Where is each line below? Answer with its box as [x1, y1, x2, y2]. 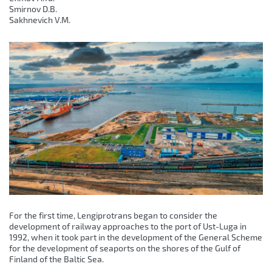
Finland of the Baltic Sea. [9, 254, 104, 265]
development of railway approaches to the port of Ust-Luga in [9, 221, 246, 232]
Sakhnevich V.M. [9, 15, 70, 25]
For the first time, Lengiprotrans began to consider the [9, 210, 217, 221]
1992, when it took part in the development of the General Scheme [9, 232, 262, 243]
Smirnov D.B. [9, 4, 57, 14]
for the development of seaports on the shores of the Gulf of [9, 243, 240, 254]
